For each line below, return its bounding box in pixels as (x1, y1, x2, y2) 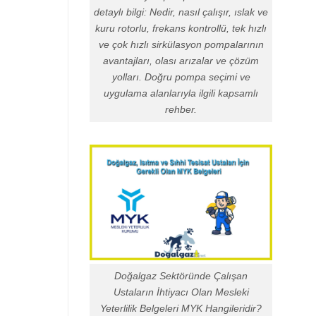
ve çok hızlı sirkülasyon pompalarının (98, 38, 264, 50)
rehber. (165, 103, 197, 115)
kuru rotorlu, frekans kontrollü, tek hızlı (95, 22, 267, 34)
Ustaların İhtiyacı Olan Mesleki (113, 286, 249, 298)
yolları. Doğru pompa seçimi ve (111, 71, 250, 83)
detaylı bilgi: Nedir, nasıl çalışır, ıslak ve (94, 6, 268, 18)
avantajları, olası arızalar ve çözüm (103, 54, 259, 66)
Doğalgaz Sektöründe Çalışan (114, 269, 248, 281)
